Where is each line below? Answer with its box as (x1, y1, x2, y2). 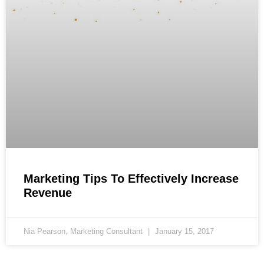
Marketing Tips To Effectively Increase (24, 171, 239, 185)
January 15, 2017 (153, 226, 214, 236)
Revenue (24, 186, 72, 199)
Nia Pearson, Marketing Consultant (24, 226, 145, 236)
